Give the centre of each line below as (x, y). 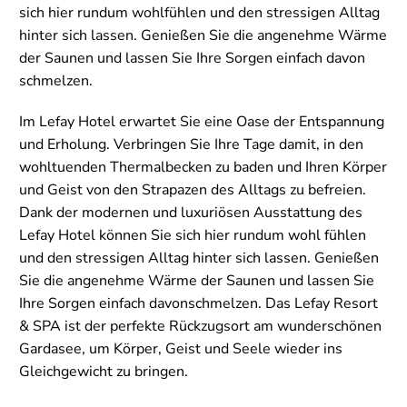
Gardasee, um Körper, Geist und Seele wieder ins (181, 349)
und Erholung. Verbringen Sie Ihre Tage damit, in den (191, 145)
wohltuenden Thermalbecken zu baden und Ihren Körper (203, 168)
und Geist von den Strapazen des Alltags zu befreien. (193, 190)
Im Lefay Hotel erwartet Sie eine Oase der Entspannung (202, 122)
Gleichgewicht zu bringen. (104, 372)
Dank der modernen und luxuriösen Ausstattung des (191, 213)
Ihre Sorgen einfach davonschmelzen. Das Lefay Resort (199, 304)
